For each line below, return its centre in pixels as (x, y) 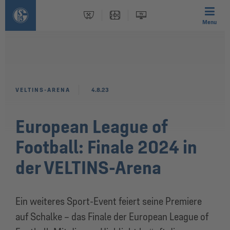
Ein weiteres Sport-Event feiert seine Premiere (109, 201)
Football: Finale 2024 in (106, 147)
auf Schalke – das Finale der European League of (112, 217)
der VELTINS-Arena (88, 168)
